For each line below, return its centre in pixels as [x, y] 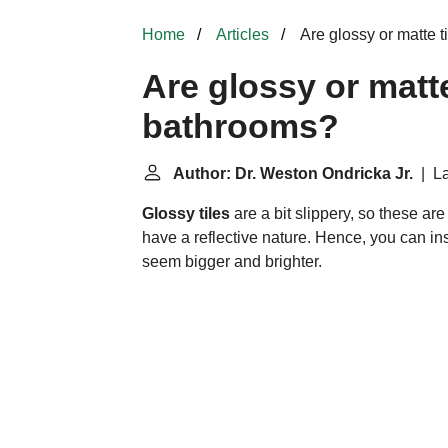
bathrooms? [240, 126]
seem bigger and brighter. [232, 261]
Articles [242, 34]
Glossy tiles [186, 213]
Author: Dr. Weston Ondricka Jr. [293, 173]
